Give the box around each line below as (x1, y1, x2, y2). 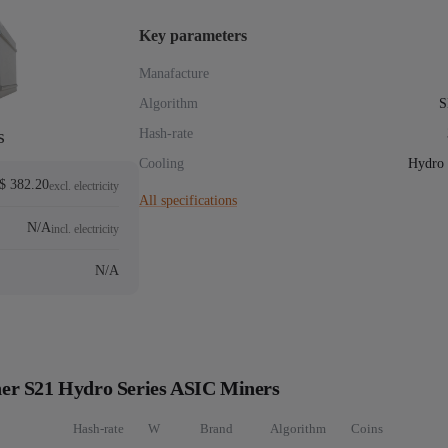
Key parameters (139, 27, 247, 44)
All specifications (139, 193, 237, 208)
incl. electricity (51, 222, 119, 236)
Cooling (139, 156, 184, 171)
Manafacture (139, 66, 209, 81)
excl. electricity (49, 179, 119, 193)
